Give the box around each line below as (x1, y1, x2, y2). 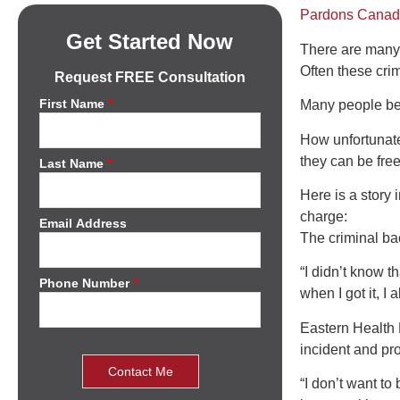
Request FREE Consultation (54, 70, 246, 86)
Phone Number (38, 276, 133, 291)
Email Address (38, 216, 130, 231)
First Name (38, 96, 108, 112)
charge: (299, 208, 347, 224)
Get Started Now (66, 29, 234, 54)
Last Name (38, 156, 107, 171)
